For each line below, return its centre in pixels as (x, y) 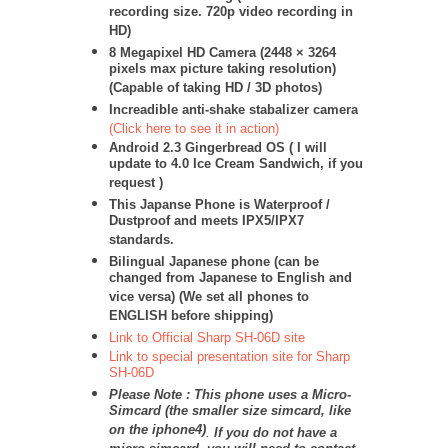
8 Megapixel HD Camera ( (186, 52)
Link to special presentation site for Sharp (229, 356)
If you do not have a (273, 432)
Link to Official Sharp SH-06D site (207, 337)
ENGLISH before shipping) (191, 317)
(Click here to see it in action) (194, 128)
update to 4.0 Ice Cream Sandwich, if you (236, 165)
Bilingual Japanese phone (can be (214, 261)
